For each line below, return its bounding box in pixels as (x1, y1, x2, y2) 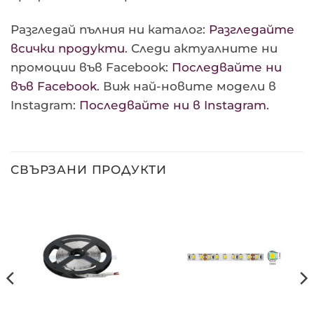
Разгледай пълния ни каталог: (11, 22, 209, 37)
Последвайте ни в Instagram (79, 98, 266, 113)
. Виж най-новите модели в (97, 79, 276, 94)
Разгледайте (209, 22, 294, 37)
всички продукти (11, 41, 125, 56)
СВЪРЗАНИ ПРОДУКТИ (11, 163, 167, 177)
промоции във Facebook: (11, 60, 172, 75)
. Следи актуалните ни (125, 41, 278, 56)
